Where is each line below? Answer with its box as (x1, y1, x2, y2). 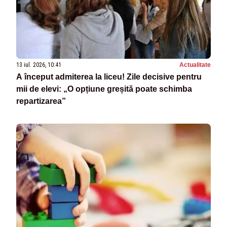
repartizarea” (16, 97, 66, 106)
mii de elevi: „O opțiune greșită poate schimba (16, 85, 192, 94)
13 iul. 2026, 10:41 (16, 61, 61, 69)
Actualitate (179, 61, 211, 69)
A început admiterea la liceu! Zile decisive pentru (16, 72, 202, 82)
